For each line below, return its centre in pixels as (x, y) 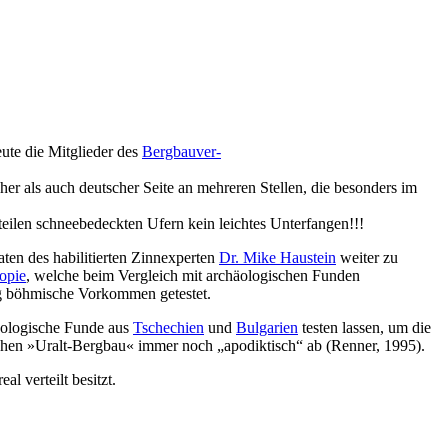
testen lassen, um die (364, 328)
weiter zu (367, 258)
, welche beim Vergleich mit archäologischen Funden (193, 276)
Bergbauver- (181, 152)
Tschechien (168, 328)
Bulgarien (267, 328)
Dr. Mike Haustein (277, 258)
